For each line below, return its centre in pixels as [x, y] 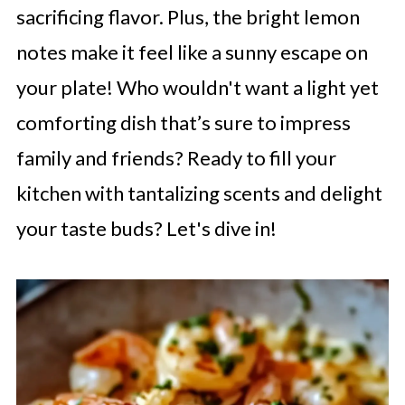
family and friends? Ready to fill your [176, 158]
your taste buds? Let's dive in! [146, 228]
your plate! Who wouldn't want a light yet [197, 87]
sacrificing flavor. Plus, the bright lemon [188, 17]
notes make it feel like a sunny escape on [192, 52]
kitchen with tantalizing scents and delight [199, 193]
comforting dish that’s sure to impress [183, 122]
